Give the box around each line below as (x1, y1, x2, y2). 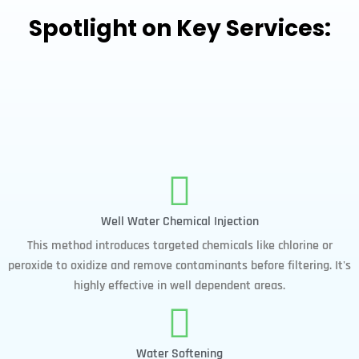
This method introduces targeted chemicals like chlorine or (26, 236, 333, 254)
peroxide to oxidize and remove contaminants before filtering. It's (8, 256, 351, 274)
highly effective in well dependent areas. (74, 276, 285, 294)
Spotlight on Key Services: (28, 12, 331, 44)
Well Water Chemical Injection (100, 212, 259, 230)
